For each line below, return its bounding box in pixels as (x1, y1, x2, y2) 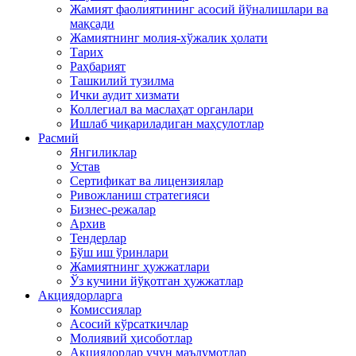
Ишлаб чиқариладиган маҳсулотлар (70, 116, 264, 130)
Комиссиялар (70, 302, 141, 316)
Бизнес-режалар (70, 202, 156, 216)
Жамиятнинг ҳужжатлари (70, 259, 210, 273)
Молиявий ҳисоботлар (70, 331, 192, 345)
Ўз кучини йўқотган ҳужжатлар (70, 273, 243, 288)
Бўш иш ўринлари (70, 245, 168, 259)
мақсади (70, 16, 114, 30)
